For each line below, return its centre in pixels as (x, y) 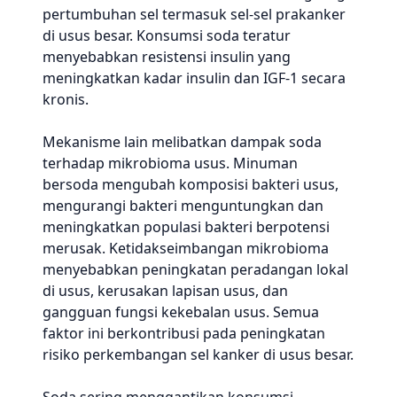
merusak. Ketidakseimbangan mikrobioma (186, 248)
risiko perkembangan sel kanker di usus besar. (198, 354)
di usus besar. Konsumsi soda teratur (167, 35)
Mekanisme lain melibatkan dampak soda (182, 142)
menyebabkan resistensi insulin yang (167, 57)
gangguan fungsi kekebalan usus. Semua (181, 312)
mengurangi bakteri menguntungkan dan (183, 206)
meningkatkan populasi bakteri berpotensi (186, 227)
